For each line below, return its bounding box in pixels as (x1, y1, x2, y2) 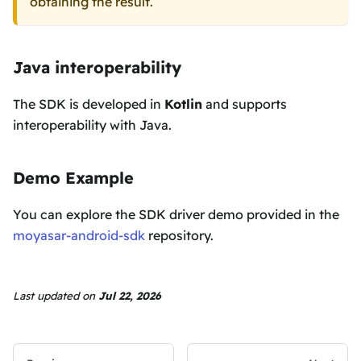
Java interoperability (13, 57, 181, 78)
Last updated (13, 288, 79, 302)
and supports (202, 96, 287, 113)
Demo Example (13, 168, 134, 189)
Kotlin (164, 96, 202, 113)
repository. (145, 227, 214, 244)
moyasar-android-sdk (13, 227, 145, 244)
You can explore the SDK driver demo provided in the (13, 206, 339, 223)
